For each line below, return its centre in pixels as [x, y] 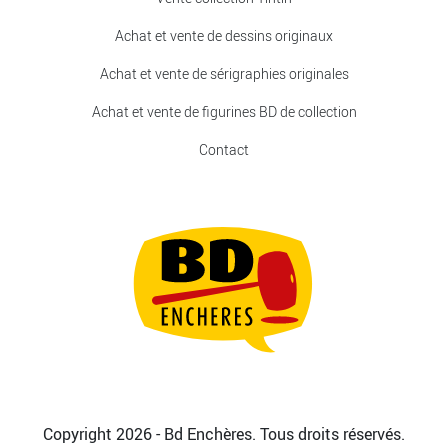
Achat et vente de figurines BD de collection [224, 111]
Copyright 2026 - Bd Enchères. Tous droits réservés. [224, 433]
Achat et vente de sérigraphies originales [224, 73]
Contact [224, 149]
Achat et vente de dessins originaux [224, 35]
